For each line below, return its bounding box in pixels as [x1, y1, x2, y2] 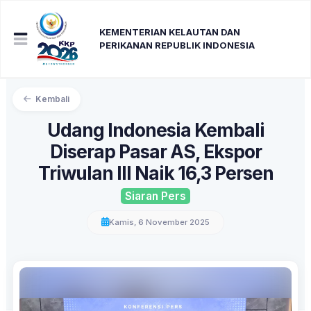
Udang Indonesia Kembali [47, 119, 264, 141]
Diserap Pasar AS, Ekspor [49, 140, 262, 162]
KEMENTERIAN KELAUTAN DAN [99, 27, 241, 37]
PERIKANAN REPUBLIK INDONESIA [99, 40, 255, 51]
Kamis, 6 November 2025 [109, 217, 210, 227]
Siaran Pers [125, 189, 186, 203]
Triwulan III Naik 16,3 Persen [37, 162, 274, 184]
